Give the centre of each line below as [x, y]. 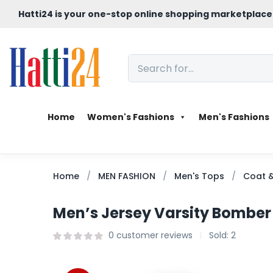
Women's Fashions [130, 117]
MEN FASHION [127, 176]
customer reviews [153, 235]
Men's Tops [199, 176]
